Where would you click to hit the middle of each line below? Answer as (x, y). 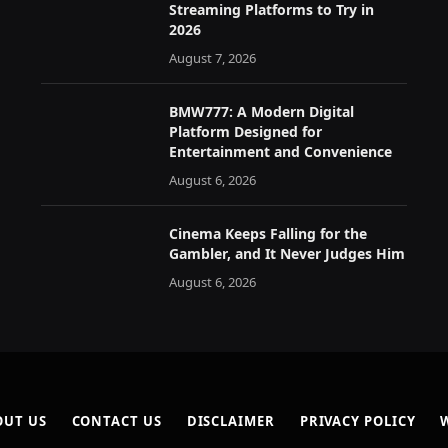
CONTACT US (116, 420)
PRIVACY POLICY (357, 420)
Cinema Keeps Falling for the (267, 233)
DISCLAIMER (230, 420)
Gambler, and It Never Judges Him (286, 253)
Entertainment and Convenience (280, 151)
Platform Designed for (245, 131)
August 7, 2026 (212, 57)
